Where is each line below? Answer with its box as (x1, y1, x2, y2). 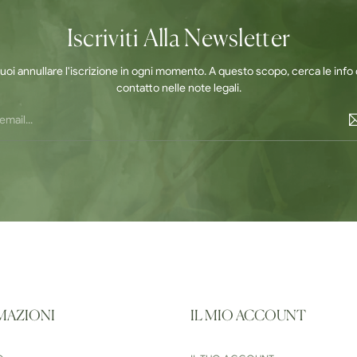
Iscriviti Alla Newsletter (66, 27, 291, 52)
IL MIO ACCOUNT (190, 308, 306, 324)
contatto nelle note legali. (116, 80, 241, 95)
